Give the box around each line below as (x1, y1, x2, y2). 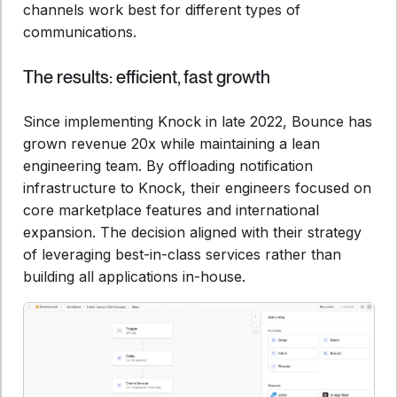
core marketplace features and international (23, 200, 319, 219)
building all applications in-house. (23, 267, 245, 285)
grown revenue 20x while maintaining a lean (23, 134, 320, 152)
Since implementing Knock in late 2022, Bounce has (23, 112, 372, 130)
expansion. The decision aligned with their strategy (23, 222, 362, 241)
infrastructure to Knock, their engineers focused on (23, 178, 371, 197)
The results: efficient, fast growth (23, 66, 270, 88)
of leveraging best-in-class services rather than (23, 245, 341, 263)
